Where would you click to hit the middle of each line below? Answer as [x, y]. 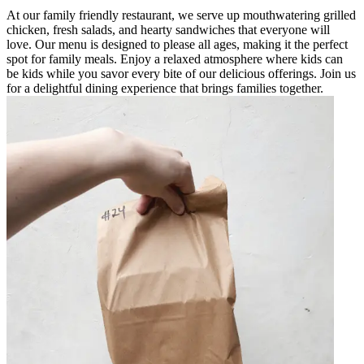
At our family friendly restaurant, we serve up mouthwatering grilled [181, 15]
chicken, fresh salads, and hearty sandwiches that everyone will [168, 29]
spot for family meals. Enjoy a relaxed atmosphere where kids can [175, 58]
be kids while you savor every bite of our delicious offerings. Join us [181, 73]
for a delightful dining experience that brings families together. [165, 88]
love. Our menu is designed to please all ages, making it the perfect [177, 44]
